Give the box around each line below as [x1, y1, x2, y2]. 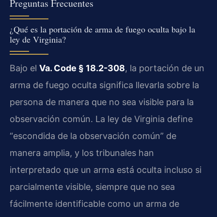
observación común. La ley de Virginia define [10, 113, 193, 124]
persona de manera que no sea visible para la [10, 96, 194, 107]
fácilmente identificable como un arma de [10, 198, 179, 209]
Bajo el [10, 62, 39, 73]
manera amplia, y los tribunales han [10, 147, 154, 158]
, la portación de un [125, 62, 204, 73]
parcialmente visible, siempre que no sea [10, 181, 175, 192]
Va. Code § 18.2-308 [39, 62, 125, 73]
